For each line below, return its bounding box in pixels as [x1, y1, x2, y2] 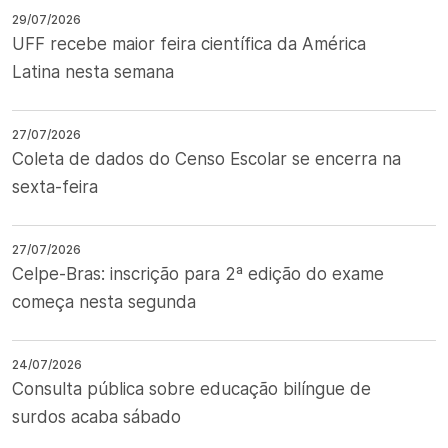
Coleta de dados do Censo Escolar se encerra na [12, 149, 401, 169]
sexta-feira [12, 177, 98, 197]
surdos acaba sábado [12, 407, 181, 427]
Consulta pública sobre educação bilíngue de [12, 379, 371, 399]
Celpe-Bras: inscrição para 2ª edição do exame [12, 264, 384, 284]
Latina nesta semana [12, 62, 174, 82]
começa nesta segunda [12, 292, 196, 312]
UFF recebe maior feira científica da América [12, 34, 366, 54]
